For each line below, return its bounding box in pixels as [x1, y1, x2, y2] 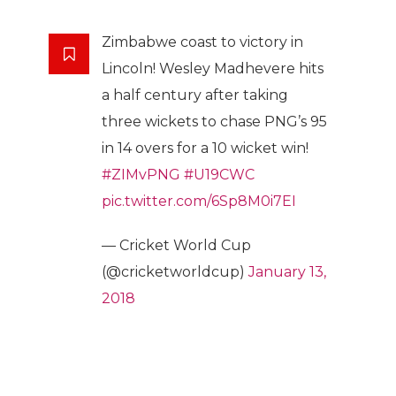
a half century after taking [102, 86, 288, 103]
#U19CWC [184, 165, 255, 183]
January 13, [248, 263, 326, 280]
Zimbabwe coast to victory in [102, 33, 303, 50]
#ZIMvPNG [102, 165, 180, 183]
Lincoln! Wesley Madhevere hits [102, 59, 324, 77]
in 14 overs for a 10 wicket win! [102, 139, 308, 156]
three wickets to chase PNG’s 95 [102, 112, 327, 130]
